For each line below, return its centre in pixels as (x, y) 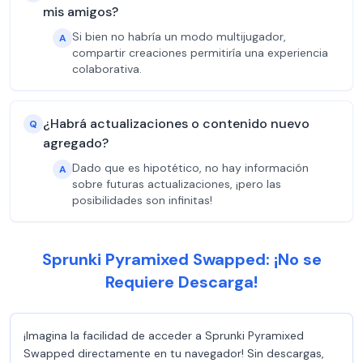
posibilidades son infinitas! (142, 200)
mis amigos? (81, 12)
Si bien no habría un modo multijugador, (179, 36)
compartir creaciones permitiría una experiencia (200, 53)
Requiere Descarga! (181, 282)
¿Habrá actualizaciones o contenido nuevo (176, 124)
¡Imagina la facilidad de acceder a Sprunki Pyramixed (164, 335)
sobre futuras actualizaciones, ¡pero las (177, 184)
